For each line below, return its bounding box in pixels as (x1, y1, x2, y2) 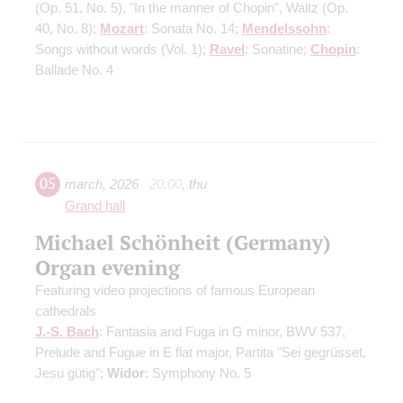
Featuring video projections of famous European (35, 282, 315, 299)
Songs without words (35, 41, 161, 58)
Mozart (100, 21, 144, 37)
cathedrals (35, 303, 96, 319)
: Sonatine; (245, 41, 310, 58)
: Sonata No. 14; (144, 21, 242, 37)
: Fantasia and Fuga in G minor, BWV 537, (99, 324, 345, 340)
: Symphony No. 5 (145, 365, 251, 381)
